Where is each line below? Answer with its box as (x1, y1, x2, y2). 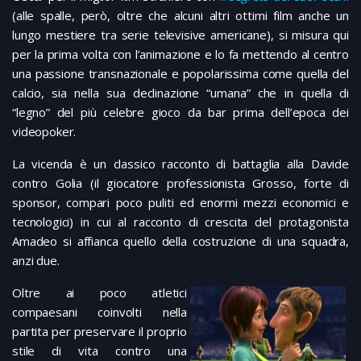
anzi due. (12, 252, 60, 269)
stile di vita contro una (12, 342, 187, 359)
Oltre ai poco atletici (12, 284, 187, 301)
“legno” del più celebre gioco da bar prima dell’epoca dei (12, 104, 349, 121)
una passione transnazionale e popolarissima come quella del (12, 65, 349, 82)
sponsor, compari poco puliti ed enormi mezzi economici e (12, 194, 349, 211)
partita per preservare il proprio (12, 323, 187, 340)
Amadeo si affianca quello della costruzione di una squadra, (12, 233, 349, 250)
